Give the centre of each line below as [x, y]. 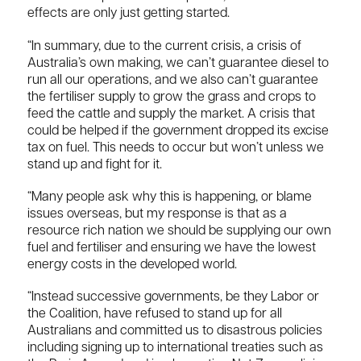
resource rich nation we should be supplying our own [179, 231]
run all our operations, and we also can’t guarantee [173, 80]
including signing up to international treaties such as [175, 348]
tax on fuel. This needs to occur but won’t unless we [176, 148]
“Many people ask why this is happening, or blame [170, 197]
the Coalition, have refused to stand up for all [155, 314]
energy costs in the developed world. [132, 265]
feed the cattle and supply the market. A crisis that [171, 114]
